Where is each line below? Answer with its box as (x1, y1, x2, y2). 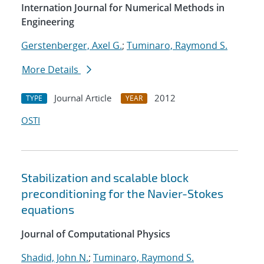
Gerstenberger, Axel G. (21, 39, 122, 52)
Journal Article (54, 92, 111, 104)
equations (21, 202, 74, 217)
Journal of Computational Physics (21, 227, 170, 241)
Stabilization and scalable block (21, 170, 189, 185)
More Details (22, 63, 81, 77)
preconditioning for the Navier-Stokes (21, 186, 223, 201)
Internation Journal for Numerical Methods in (21, 1, 225, 15)
